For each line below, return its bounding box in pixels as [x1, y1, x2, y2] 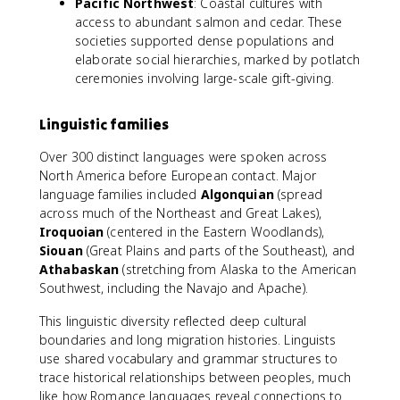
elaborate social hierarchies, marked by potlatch [75, 51, 361, 68]
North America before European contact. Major [39, 167, 316, 184]
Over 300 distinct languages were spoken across [39, 148, 328, 165]
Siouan [39, 242, 83, 259]
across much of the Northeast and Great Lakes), [39, 204, 322, 221]
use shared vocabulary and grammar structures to [39, 350, 338, 367]
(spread [273, 186, 322, 203]
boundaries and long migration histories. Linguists [39, 331, 337, 348]
